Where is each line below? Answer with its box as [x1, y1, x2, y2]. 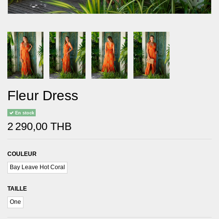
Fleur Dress [7, 88, 78, 103]
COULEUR [7, 151, 37, 158]
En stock [13, 110, 34, 115]
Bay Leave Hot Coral [10, 164, 65, 171]
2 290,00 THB [7, 120, 72, 132]
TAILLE [7, 185, 27, 192]
